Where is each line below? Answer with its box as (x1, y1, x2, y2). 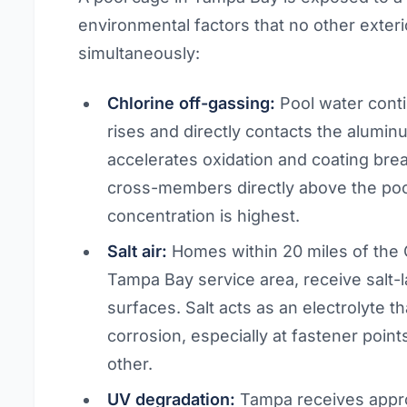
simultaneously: (78, 44, 201, 63)
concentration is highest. (107, 206, 301, 225)
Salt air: (107, 242, 168, 261)
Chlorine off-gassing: (107, 94, 276, 113)
